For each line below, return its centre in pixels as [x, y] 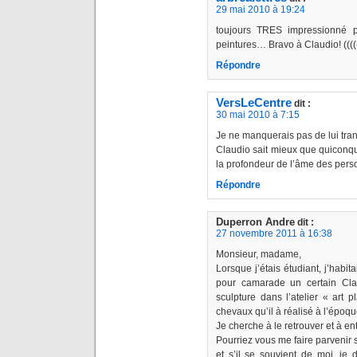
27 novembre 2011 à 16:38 [274, 233]
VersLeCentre [254, 102]
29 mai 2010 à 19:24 [261, 9]
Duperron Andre [255, 222]
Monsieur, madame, [259, 254]
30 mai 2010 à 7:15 [258, 114]
